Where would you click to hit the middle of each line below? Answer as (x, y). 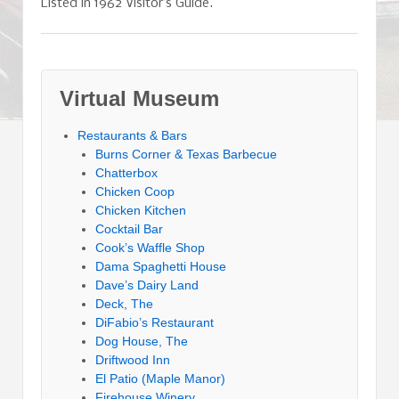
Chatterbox (126, 173)
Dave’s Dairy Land (147, 285)
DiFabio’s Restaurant (155, 323)
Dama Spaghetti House (161, 267)
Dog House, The (142, 342)
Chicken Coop (135, 192)
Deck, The (124, 304)
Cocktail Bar (129, 229)
